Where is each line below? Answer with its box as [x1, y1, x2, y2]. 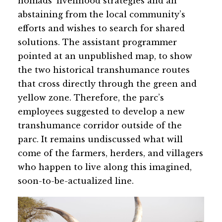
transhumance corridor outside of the [18, 120, 182, 130]
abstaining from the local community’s [18, 9, 185, 19]
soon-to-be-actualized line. [18, 175, 134, 186]
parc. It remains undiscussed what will [18, 134, 183, 144]
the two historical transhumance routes [18, 64, 190, 75]
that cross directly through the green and [18, 78, 197, 89]
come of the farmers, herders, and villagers [18, 148, 203, 158]
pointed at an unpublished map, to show [18, 51, 192, 61]
